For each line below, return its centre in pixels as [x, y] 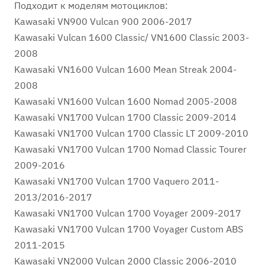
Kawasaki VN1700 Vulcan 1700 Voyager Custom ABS [129, 229]
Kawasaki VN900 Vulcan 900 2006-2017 [104, 21]
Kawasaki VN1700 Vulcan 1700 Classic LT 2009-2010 [131, 133]
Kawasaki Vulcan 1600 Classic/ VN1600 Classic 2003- [132, 37]
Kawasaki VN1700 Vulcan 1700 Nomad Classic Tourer [130, 149]
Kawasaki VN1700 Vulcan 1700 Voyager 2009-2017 [128, 213]
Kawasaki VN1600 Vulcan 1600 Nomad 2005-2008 [126, 101]
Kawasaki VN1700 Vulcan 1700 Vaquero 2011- [117, 181]
